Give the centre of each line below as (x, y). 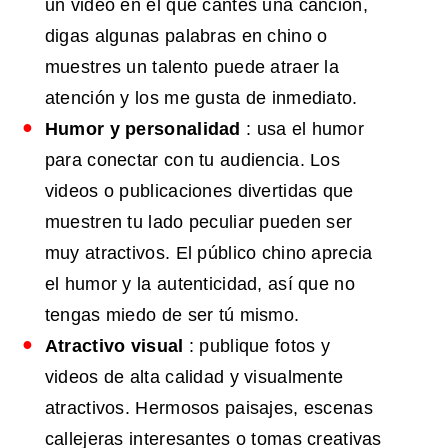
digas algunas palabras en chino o (186, 35)
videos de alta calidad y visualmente (194, 376)
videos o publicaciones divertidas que (199, 190)
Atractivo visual (114, 345)
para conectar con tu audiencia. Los (192, 159)
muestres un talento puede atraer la (191, 66)
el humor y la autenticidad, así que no (199, 283)
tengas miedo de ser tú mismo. (172, 314)
